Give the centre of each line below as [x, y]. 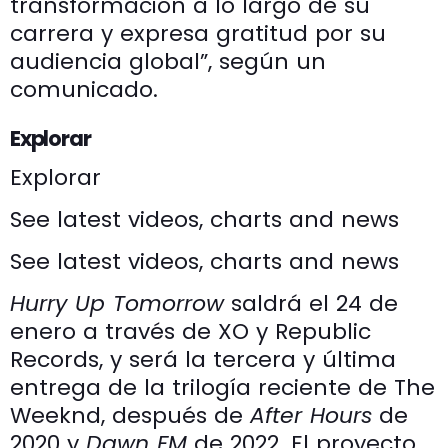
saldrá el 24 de [311, 304]
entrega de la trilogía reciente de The [222, 388]
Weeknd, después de [130, 416]
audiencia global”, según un [168, 61]
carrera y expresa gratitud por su [198, 33]
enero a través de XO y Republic [190, 332]
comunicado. [84, 89]
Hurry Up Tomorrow [117, 304]
